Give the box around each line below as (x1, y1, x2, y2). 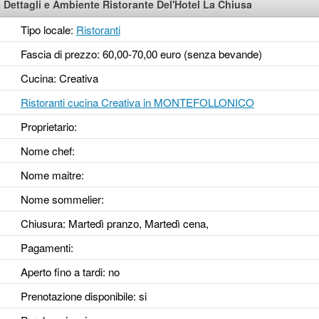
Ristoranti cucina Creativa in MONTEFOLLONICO (20, 95, 254, 110)
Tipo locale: (20, 22, 76, 38)
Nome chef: (20, 143, 75, 159)
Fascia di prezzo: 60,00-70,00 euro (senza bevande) (20, 46, 262, 62)
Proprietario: (20, 119, 77, 135)
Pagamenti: (20, 240, 73, 256)
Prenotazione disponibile (20, 288, 133, 304)
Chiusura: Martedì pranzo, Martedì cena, (20, 216, 209, 231)
